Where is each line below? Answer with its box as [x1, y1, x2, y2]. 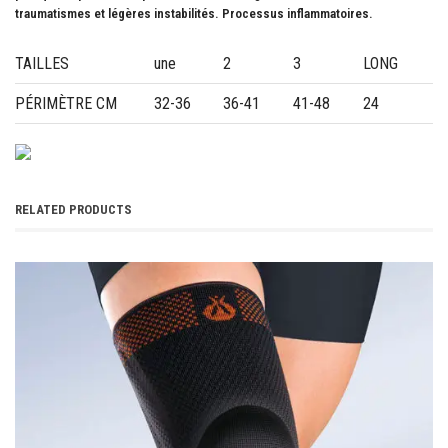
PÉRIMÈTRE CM [15, 94, 117, 114]
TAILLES [15, 54, 69, 74]
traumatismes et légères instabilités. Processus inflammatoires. [15, 6, 373, 22]
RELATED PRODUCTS [15, 202, 132, 218]
